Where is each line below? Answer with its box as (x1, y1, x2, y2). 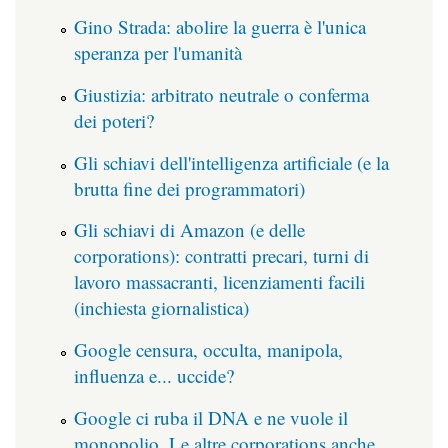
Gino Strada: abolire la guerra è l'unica (74, 14, 366, 40)
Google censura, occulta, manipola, (74, 337, 343, 363)
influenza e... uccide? (74, 363, 234, 389)
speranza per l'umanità (74, 40, 242, 66)
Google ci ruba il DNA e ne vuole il (74, 405, 348, 431)
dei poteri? (74, 107, 154, 133)
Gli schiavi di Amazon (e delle (74, 217, 305, 243)
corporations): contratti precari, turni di (74, 243, 369, 269)
